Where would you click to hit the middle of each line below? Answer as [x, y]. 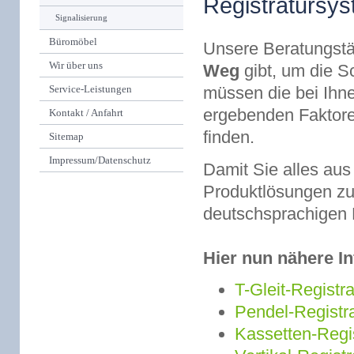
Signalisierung [81, 17]
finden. [229, 137]
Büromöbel [73, 41]
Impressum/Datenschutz [100, 160]
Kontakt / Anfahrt [86, 113]
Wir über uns [76, 65]
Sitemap [66, 136]
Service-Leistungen [90, 89]
